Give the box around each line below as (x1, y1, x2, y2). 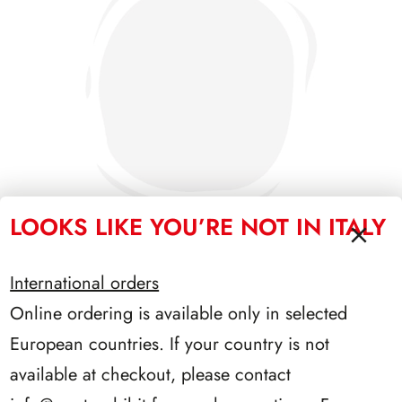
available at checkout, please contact (10, 361, 292, 388)
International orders (10, 269, 160, 296)
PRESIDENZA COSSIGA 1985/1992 (90, 288, 312, 310)
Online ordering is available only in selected (10, 300, 348, 327)
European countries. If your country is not (10, 330, 330, 357)
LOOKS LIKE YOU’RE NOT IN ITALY (10, 209, 387, 244)
